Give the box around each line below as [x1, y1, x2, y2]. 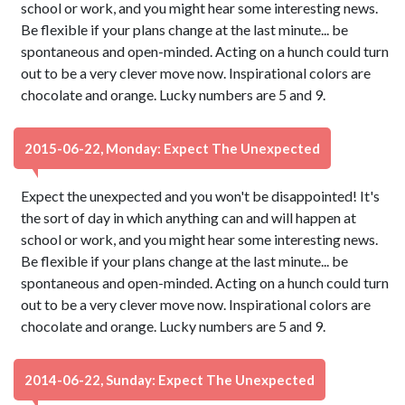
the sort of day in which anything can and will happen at [21, 209, 357, 226]
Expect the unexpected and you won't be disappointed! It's [21, 187, 381, 204]
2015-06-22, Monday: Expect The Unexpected [24, 140, 320, 156]
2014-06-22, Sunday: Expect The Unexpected [24, 372, 315, 388]
